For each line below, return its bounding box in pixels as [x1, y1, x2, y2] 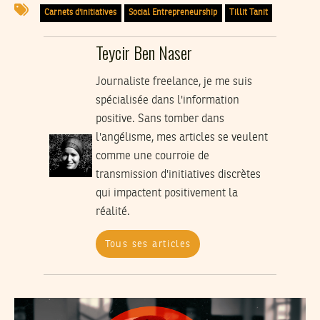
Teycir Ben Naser [95, 39, 192, 66]
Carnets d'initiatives [44, 9, 117, 18]
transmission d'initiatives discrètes [95, 169, 261, 181]
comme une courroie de [95, 151, 209, 163]
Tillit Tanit [229, 9, 268, 18]
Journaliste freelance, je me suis [95, 76, 252, 89]
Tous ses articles [104, 239, 191, 249]
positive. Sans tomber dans [95, 114, 224, 126]
